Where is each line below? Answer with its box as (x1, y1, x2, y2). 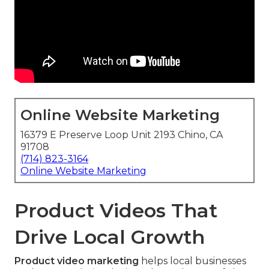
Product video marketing (14, 255, 139, 267)
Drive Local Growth (14, 225, 205, 249)
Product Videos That (14, 199, 217, 223)
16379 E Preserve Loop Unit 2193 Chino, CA (20, 129, 223, 141)
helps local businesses (139, 255, 246, 267)
